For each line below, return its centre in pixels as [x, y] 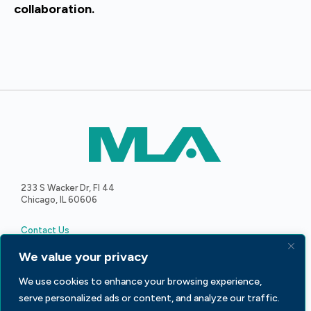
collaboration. [54, 9]
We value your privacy [83, 257]
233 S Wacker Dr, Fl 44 [68, 187]
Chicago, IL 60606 [59, 199]
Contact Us [45, 230]
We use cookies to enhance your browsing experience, [140, 281]
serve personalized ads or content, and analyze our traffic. [149, 298]
